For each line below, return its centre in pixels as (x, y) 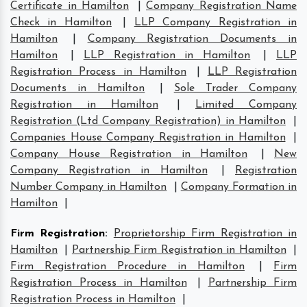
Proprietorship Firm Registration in (205, 233)
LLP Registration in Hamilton (167, 55)
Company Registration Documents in (192, 39)
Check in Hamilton (61, 22)
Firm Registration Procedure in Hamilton (127, 266)
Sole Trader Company (235, 88)
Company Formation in (239, 187)
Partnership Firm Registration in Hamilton (179, 250)
